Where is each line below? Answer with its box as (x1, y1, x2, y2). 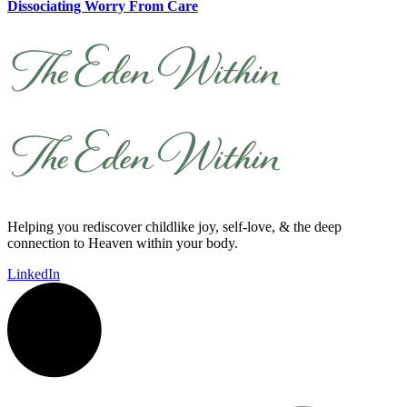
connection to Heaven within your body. (7, 235, 238, 252)
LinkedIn (7, 266, 60, 283)
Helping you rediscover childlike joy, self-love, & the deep (7, 219, 342, 235)
